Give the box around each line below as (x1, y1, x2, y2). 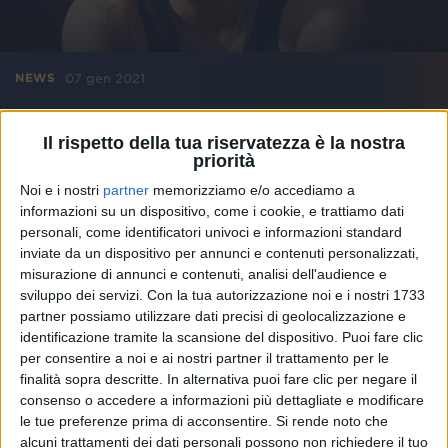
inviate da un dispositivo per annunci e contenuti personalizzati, (20, 244, 419, 261)
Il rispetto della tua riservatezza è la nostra (43, 132, 405, 153)
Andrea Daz (32, 210, 109, 226)
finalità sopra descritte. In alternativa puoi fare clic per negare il (20, 370, 417, 387)
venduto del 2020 (15, 132, 183, 155)
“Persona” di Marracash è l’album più (15, 109, 364, 132)
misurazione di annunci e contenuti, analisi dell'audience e (20, 265, 387, 282)
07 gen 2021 (65, 70, 146, 86)
